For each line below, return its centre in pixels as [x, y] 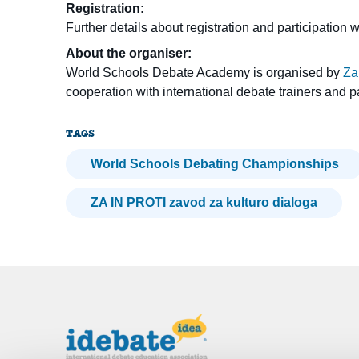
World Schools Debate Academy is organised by [205, 73]
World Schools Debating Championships [215, 164]
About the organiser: [129, 54]
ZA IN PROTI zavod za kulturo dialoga [204, 203]
